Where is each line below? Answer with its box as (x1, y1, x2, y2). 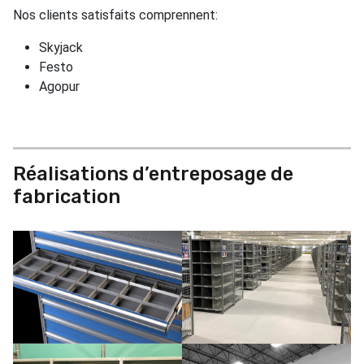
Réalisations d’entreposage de (13, 162, 293, 185)
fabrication (13, 184, 120, 208)
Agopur (39, 78, 80, 94)
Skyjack (39, 39, 83, 55)
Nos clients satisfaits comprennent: (13, 6, 218, 23)
